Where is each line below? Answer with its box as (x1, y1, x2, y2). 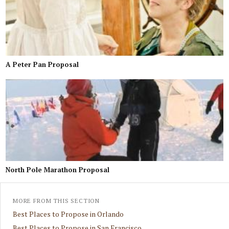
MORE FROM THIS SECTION (13, 196, 100, 204)
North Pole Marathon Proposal (6, 165, 110, 174)
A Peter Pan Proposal (6, 59, 79, 69)
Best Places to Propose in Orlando (13, 209, 124, 219)
